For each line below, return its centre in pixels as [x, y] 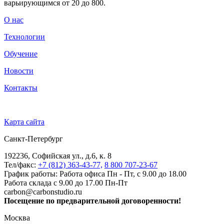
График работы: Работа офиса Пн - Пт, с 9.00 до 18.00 [95, 173]
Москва [17, 217]
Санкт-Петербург [33, 138]
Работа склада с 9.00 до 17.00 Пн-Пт [66, 182]
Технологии [24, 36]
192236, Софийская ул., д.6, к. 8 [58, 155]
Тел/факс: [21, 164]
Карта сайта [24, 121]
